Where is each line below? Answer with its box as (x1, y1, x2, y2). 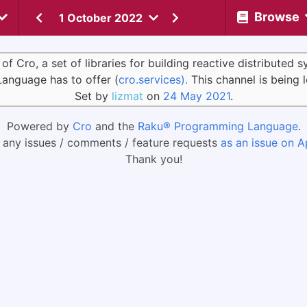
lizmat (111, 89, 143, 103)
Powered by (6, 119, 73, 133)
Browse (254, 9, 299, 24)
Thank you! (125, 152, 182, 166)
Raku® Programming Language (137, 119, 298, 133)
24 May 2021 (162, 89, 230, 103)
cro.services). (119, 73, 188, 86)
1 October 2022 (59, 11, 143, 25)
